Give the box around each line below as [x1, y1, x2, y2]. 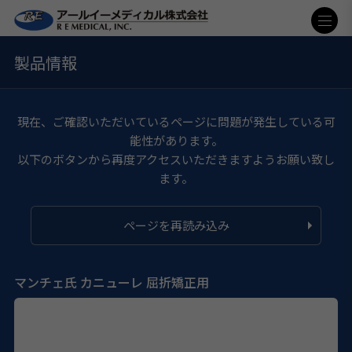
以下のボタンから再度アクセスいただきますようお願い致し [17, 150, 335, 167]
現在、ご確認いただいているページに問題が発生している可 [16, 112, 335, 130]
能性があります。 [129, 131, 223, 148]
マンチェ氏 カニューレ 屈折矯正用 [13, 272, 209, 291]
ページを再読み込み [123, 216, 229, 233]
